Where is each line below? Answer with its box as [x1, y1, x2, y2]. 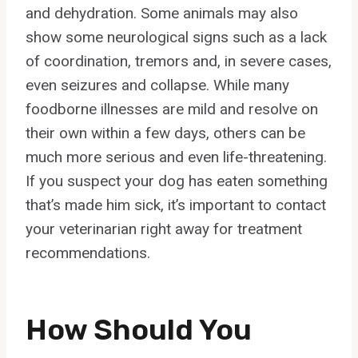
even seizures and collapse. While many [26, 75, 289, 94]
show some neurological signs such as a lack [26, 27, 327, 46]
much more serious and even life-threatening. [26, 147, 327, 166]
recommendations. [26, 243, 150, 262]
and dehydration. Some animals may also [26, 3, 298, 22]
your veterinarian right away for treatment [26, 219, 302, 238]
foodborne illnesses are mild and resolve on [26, 99, 318, 118]
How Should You [26, 312, 252, 347]
